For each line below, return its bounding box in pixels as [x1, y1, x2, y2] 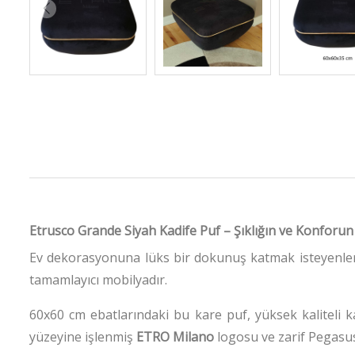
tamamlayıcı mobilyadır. [29, 270, 167, 288]
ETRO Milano [136, 327, 214, 345]
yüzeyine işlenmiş [29, 327, 136, 345]
